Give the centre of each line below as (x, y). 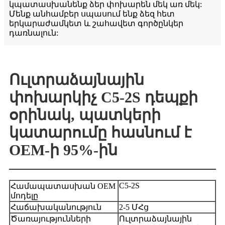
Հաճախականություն (56, 207)
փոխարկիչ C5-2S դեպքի (103, 97)
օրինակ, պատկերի (85, 115)
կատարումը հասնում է (100, 133)
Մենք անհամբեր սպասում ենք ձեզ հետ (92, 14)
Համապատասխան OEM (63, 186)
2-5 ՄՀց (134, 207)
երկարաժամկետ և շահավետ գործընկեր (96, 24)
